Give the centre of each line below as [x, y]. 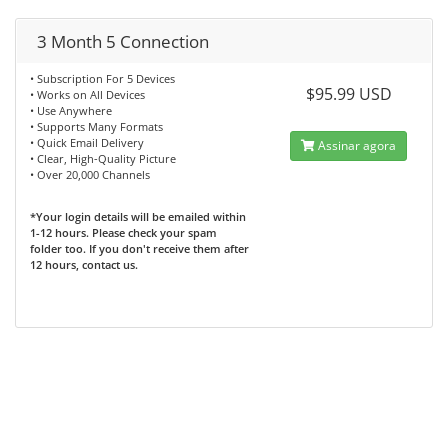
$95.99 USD [348, 94]
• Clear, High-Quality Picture [103, 158]
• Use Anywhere [71, 110]
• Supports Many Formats [96, 126]
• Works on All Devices [87, 94]
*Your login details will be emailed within [138, 216]
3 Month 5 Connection [123, 41]
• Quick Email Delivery [87, 142]
